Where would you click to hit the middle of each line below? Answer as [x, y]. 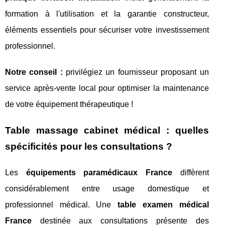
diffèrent [190, 173]
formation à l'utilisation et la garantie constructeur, [107, 14]
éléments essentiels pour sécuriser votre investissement [107, 30]
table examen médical [163, 205]
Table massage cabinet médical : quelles [107, 130]
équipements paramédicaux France [99, 173]
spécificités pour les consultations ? [89, 146]
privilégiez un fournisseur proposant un [136, 72]
